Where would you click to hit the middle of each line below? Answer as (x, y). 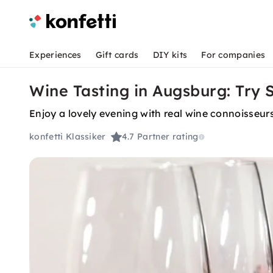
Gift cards (117, 55)
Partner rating (168, 137)
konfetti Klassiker (68, 137)
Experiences (55, 55)
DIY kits (170, 55)
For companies (233, 55)
